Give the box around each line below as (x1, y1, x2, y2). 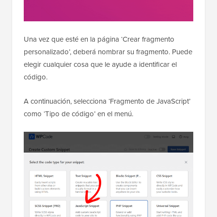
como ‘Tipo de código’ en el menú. (24, 108, 133, 120)
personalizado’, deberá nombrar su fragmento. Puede (24, 46, 192, 58)
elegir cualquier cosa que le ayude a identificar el (24, 59, 177, 70)
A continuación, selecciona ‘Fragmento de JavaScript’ (24, 96, 190, 107)
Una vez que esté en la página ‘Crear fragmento (24, 34, 174, 45)
